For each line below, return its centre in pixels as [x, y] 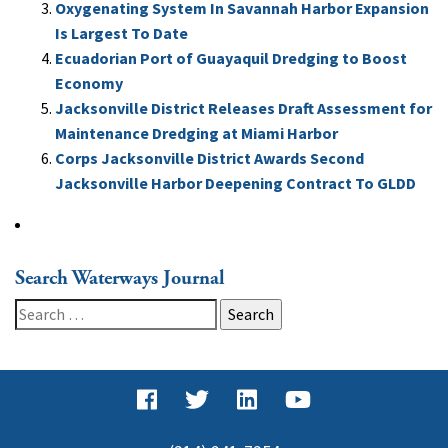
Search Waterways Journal [120, 278]
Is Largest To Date [121, 32]
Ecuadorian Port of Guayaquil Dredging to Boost [231, 57]
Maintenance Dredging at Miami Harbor [196, 132]
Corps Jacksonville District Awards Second [209, 157]
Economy [89, 82]
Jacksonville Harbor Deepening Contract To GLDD [235, 182]
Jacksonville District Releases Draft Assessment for [243, 107]
